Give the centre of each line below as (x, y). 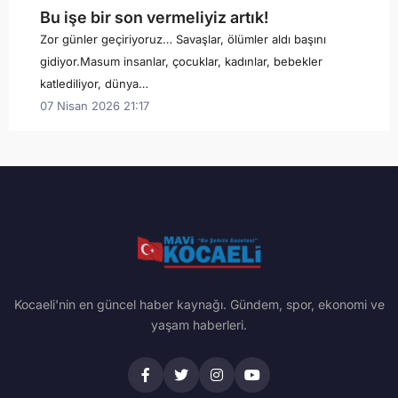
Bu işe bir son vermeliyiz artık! (154, 17)
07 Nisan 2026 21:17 (95, 106)
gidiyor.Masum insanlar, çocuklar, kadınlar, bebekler (181, 61)
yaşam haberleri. (199, 324)
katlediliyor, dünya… (94, 84)
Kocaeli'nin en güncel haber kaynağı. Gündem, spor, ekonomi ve (199, 304)
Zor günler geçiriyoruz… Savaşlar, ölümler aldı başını (183, 39)
